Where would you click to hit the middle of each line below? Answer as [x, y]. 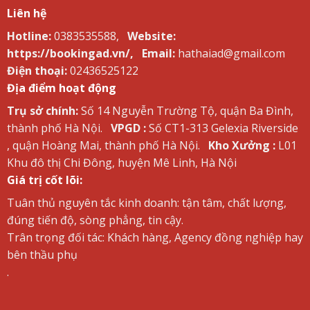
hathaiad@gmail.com [231, 54]
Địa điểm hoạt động [61, 88]
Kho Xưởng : [241, 146]
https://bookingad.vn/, [70, 54]
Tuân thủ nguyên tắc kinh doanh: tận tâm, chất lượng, [146, 203]
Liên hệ [26, 13]
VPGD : [128, 128]
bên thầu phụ [42, 255]
